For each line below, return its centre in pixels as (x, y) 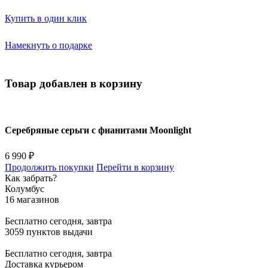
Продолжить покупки (49, 167)
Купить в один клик (46, 18)
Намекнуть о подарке (48, 45)
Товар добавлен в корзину (74, 84)
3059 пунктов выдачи (49, 232)
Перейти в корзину (135, 167)
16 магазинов (32, 199)
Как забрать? (31, 178)
